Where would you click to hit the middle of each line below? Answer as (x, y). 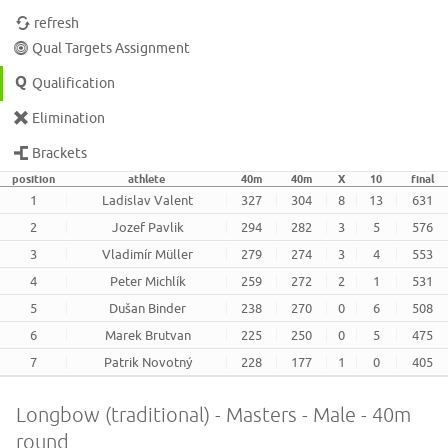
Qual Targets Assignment (111, 48)
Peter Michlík (147, 281)
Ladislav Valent (148, 200)
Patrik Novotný (147, 362)
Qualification (74, 83)
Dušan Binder (148, 308)
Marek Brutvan (147, 335)
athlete (146, 179)
